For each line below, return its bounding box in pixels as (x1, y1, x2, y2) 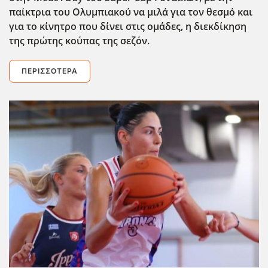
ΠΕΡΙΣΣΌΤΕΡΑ (22, 66, 78, 76)
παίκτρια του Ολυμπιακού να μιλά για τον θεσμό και (9, 5, 252, 19)
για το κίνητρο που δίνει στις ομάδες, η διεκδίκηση (9, 20, 246, 33)
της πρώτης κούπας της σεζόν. (9, 34, 150, 48)
